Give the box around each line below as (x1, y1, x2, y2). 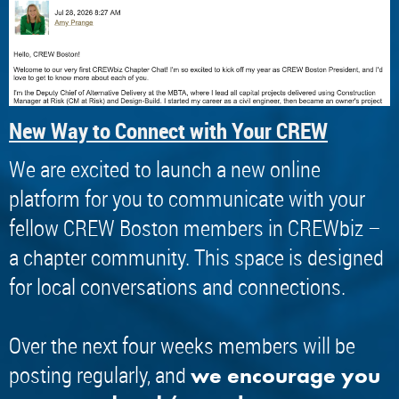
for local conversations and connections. (9, 272, 346, 301)
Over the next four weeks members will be (9, 330, 355, 360)
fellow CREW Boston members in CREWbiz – (9, 213, 381, 242)
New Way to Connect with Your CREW (9, 115, 328, 145)
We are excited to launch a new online (9, 154, 321, 183)
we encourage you (191, 362, 380, 388)
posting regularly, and (9, 360, 191, 389)
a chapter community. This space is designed (9, 242, 384, 272)
